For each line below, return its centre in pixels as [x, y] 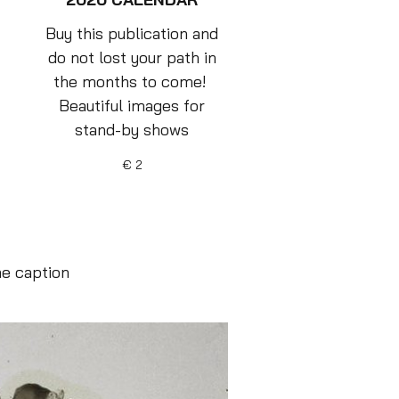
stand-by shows [132, 130]
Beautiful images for [132, 106]
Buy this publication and [132, 34]
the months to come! [132, 82]
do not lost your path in [132, 58]
